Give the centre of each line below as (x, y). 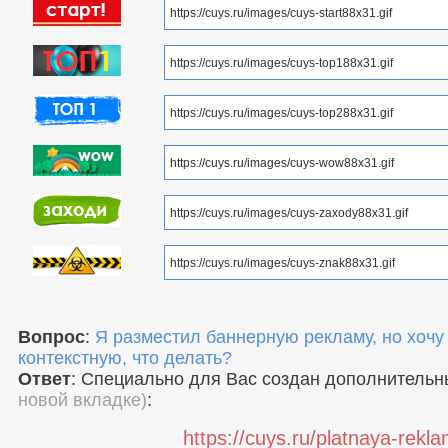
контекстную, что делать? (125, 358)
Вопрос (51, 337)
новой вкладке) (82, 400)
